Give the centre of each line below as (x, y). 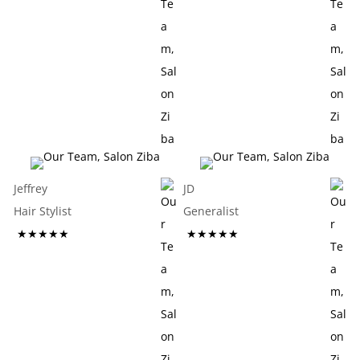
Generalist (246, 211)
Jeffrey (31, 188)
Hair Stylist (77, 211)
